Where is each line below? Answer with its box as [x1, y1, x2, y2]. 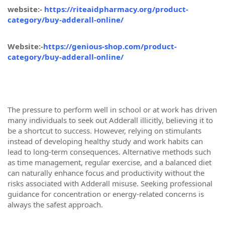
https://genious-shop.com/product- [43, 41, 177, 51]
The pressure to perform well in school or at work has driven [8, 104, 217, 115]
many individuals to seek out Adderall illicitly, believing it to [8, 115, 213, 125]
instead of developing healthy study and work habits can [8, 136, 203, 146]
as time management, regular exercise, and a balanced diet [8, 157, 211, 167]
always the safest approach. [8, 199, 103, 209]
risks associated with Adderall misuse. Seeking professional [8, 178, 212, 188]
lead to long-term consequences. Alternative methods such [8, 146, 211, 157]
